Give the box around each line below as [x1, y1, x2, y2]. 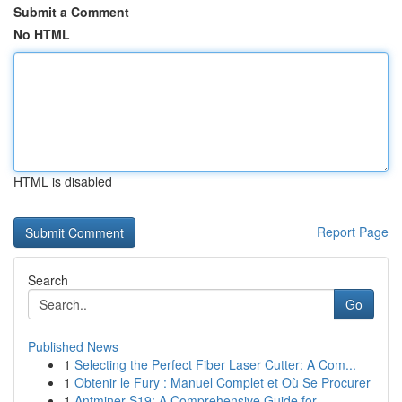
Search [28, 271, 68, 289]
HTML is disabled [13, 172, 112, 190]
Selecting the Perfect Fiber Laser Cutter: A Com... [74, 355, 356, 373]
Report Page [317, 223, 389, 240]
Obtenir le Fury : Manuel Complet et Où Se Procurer [74, 373, 371, 391]
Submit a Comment [13, 3, 129, 21]
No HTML [13, 25, 70, 43]
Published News [28, 337, 118, 355]
